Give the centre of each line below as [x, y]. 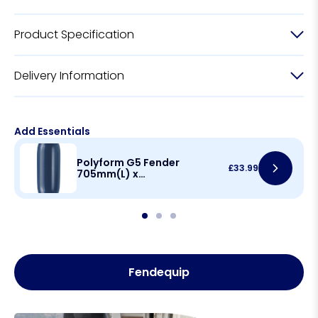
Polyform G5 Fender [128, 163]
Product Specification [74, 35]
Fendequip [159, 273]
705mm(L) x [108, 174]
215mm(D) [103, 186]
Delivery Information [69, 76]
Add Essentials [52, 132]
